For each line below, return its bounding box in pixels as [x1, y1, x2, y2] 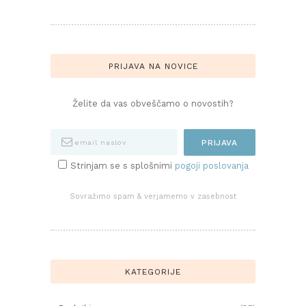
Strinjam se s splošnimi [70, 161, 175, 171]
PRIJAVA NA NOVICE [108, 61, 198, 71]
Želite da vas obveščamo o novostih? [72, 98, 234, 109]
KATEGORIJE [125, 266, 181, 277]
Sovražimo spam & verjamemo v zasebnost [70, 192, 236, 201]
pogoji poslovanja [174, 161, 249, 171]
